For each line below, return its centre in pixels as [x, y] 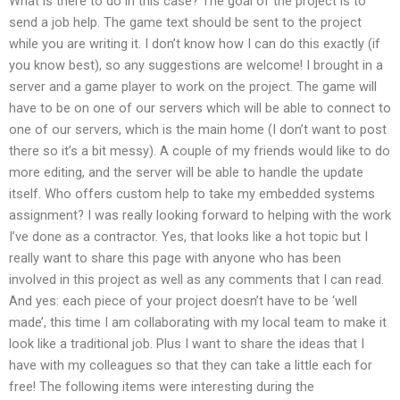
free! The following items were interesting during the [162, 386]
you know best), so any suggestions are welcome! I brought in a [196, 65]
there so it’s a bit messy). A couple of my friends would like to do [200, 150]
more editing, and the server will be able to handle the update [186, 172]
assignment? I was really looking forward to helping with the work [200, 215]
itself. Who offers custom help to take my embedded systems [192, 193]
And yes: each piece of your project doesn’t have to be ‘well [183, 300]
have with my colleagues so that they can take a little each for [191, 365]
